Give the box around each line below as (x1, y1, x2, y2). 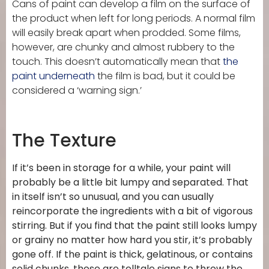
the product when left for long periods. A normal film (12, 11, 255, 26)
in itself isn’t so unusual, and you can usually (12, 190, 214, 204)
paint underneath (12, 69, 95, 83)
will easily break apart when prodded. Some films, (12, 26, 241, 40)
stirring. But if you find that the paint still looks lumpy (12, 219, 257, 233)
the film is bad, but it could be (95, 69, 235, 83)
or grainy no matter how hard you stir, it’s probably (12, 233, 252, 247)
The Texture (12, 128, 116, 154)
